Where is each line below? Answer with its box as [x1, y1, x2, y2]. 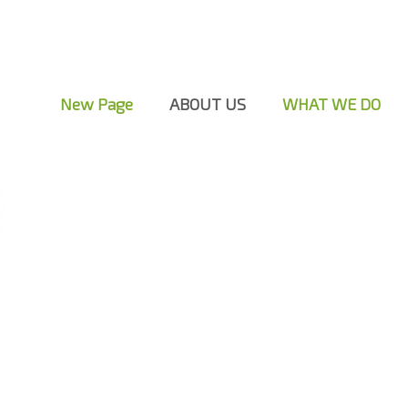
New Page [60, 94, 133, 114]
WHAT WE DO [282, 94, 381, 114]
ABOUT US [169, 94, 246, 114]
